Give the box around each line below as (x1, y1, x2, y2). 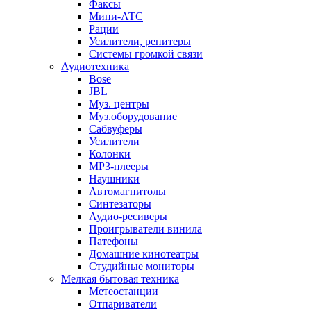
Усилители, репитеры (89, 35, 191, 47)
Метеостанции (89, 285, 158, 297)
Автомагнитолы (89, 185, 166, 197)
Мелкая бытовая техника (61, 273, 179, 285)
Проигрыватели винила (89, 223, 202, 235)
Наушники (89, 173, 140, 185)
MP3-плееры (89, 160, 149, 172)
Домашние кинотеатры (89, 248, 199, 260)
